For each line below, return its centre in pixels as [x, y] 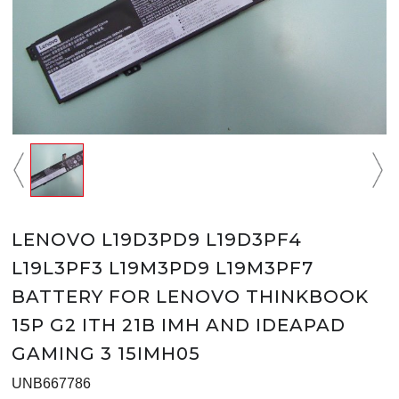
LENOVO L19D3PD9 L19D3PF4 [157, 240]
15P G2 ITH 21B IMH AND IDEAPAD [179, 326]
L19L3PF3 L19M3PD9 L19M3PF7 [163, 269]
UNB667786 [51, 384]
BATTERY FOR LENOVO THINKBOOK [190, 297]
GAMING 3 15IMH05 [106, 354]
